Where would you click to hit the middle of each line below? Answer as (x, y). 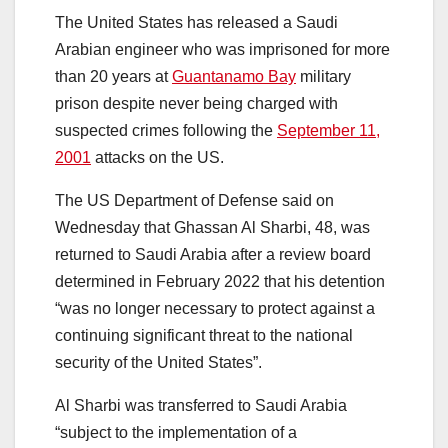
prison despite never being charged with (196, 103)
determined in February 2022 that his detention (220, 281)
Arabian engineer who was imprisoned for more (222, 49)
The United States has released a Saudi (196, 22)
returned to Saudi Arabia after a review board (213, 254)
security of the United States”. (158, 362)
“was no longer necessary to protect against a (215, 308)
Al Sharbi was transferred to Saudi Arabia (201, 405)
